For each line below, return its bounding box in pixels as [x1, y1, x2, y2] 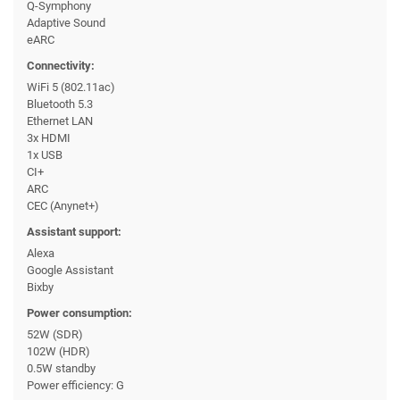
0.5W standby [27, 361, 96, 375]
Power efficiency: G [27, 378, 124, 392]
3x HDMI [27, 130, 71, 145]
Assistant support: [27, 224, 121, 238]
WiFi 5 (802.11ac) [27, 79, 115, 94]
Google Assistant [27, 262, 113, 277]
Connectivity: [27, 58, 95, 72]
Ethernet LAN [27, 113, 93, 128]
